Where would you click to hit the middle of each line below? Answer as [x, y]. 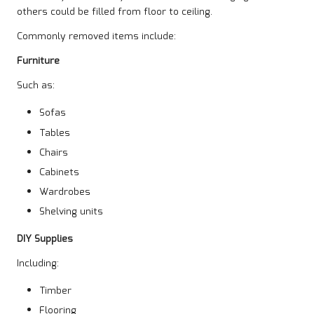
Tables [55, 133]
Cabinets [59, 172]
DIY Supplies [45, 239]
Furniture [38, 61]
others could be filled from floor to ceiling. [115, 12]
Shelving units [71, 211]
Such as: [36, 86]
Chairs [54, 152]
